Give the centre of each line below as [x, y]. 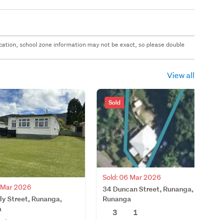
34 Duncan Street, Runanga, [148, 189]
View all [180, 75]
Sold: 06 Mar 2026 [132, 177]
